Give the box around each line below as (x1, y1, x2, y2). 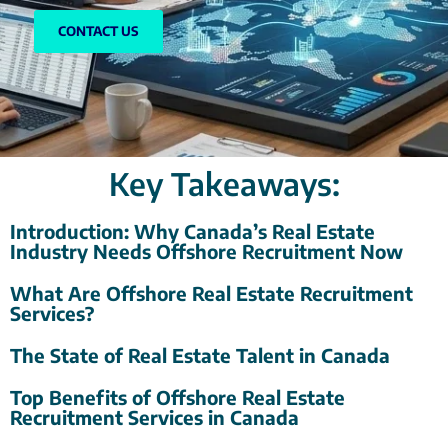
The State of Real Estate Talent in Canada (10, 343, 390, 368)
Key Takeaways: (108, 164, 340, 204)
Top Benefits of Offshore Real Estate (10, 385, 345, 410)
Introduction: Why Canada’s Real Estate (10, 219, 375, 244)
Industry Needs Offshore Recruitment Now (10, 239, 403, 264)
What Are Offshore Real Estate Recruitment (10, 281, 413, 306)
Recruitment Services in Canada (10, 405, 299, 430)
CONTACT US (58, 23, 139, 40)
